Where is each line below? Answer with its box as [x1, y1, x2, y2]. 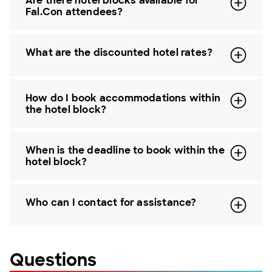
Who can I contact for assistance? [25, 196, 197, 209]
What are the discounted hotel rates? [25, 46, 213, 59]
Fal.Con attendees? [25, 5, 123, 18]
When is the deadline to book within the [25, 144, 225, 157]
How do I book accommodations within [25, 92, 220, 104]
